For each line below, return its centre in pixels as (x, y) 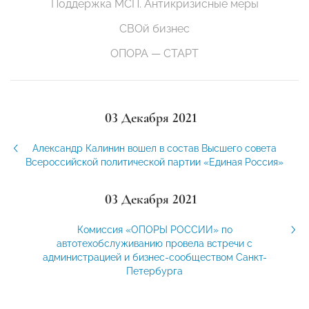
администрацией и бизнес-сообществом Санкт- (154, 257)
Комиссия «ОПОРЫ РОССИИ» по (154, 229)
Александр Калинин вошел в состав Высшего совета (154, 148)
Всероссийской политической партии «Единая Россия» (154, 162)
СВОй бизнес (154, 28)
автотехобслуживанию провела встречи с (154, 243)
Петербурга (154, 271)
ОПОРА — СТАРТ (154, 53)
